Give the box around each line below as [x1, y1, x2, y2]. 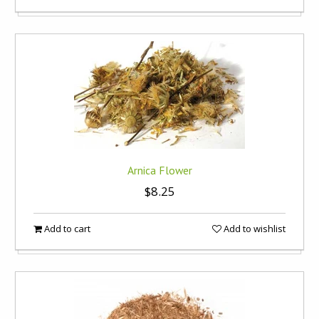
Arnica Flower [127, 163, 192, 177]
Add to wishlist [221, 222, 286, 235]
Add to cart [42, 222, 90, 235]
